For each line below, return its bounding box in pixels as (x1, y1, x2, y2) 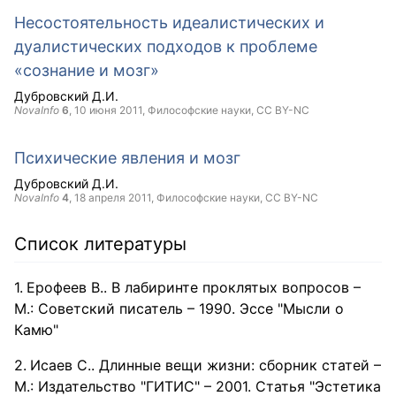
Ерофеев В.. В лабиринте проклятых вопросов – (27, 278, 361, 296)
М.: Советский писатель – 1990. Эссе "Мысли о (14, 300, 344, 317)
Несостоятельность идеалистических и (14, 13, 324, 32)
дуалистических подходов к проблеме (14, 37, 317, 56)
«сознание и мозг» (14, 61, 159, 80)
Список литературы (14, 233, 187, 255)
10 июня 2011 (74, 103, 142, 117)
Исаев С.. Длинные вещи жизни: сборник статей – (30, 356, 381, 374)
